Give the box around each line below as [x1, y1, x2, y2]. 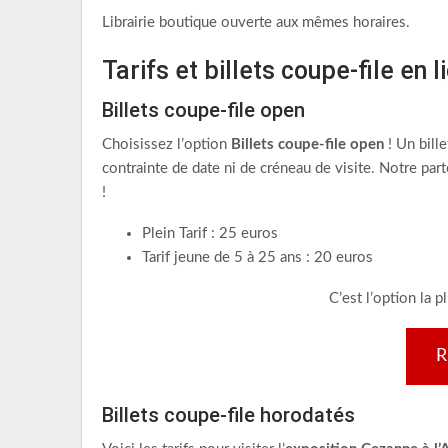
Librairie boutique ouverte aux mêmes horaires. [102, 15, 410, 30]
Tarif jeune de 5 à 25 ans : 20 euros [142, 250, 373, 265]
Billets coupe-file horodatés [102, 403, 355, 427]
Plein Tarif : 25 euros [142, 226, 278, 241]
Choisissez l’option [102, 137, 231, 152]
